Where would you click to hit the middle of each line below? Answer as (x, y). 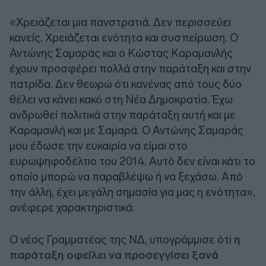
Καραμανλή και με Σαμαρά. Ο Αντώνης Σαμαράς (126, 130)
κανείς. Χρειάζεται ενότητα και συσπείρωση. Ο (124, 37)
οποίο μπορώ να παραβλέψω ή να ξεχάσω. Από (126, 176)
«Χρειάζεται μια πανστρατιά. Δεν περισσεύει (120, 22)
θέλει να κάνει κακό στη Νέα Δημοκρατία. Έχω (121, 99)
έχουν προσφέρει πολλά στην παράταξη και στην (130, 68)
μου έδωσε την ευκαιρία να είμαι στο (99, 145)
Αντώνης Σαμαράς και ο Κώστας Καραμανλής (121, 53)
